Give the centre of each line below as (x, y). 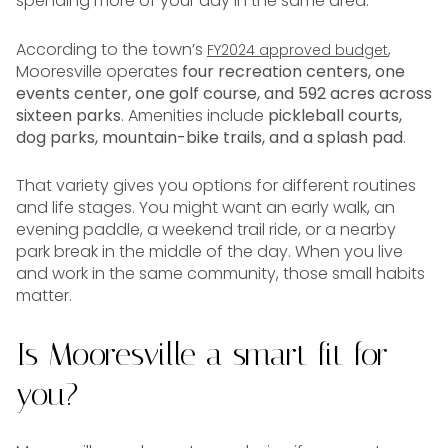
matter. (44, 296)
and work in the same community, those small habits (220, 274)
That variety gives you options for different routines (216, 186)
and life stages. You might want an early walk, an (205, 208)
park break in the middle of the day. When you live (209, 252)
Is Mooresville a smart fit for (202, 353)
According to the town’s (111, 49)
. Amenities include (194, 115)
